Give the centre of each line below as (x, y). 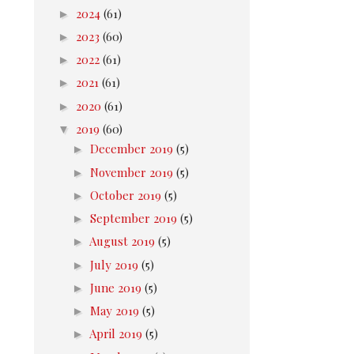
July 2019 (116, 264)
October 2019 (127, 195)
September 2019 (135, 218)
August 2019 (124, 241)
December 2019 (133, 149)
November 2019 (133, 172)
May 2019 (116, 311)
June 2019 (117, 287)
